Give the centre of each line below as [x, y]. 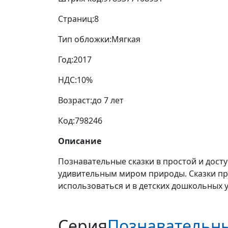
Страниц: [76, 19]
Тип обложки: [85, 39]
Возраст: [75, 101]
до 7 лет [108, 101]
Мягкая [126, 39]
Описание [80, 141]
